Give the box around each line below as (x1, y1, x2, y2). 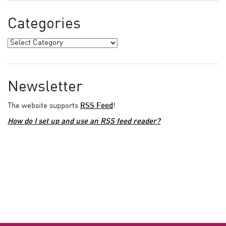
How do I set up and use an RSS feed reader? (8, 118, 160, 126)
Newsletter (8, 79, 83, 95)
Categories (8, 16, 81, 32)
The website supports (8, 102, 80, 110)
